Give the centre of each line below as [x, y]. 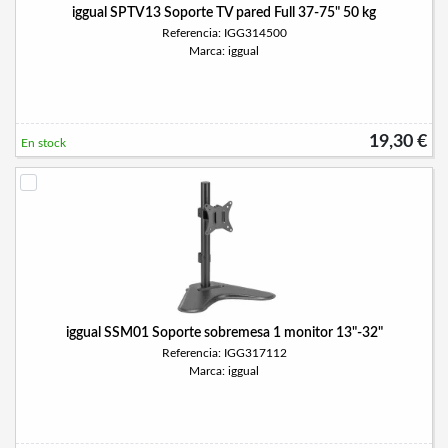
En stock [43, 143]
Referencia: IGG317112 [224, 353]
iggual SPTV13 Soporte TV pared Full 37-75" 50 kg [224, 13]
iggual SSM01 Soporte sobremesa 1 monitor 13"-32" [224, 333]
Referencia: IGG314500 [224, 33]
